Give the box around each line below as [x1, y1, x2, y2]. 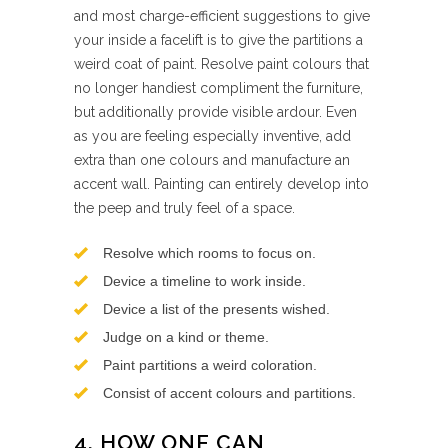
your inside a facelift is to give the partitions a [74, 32, 363, 48]
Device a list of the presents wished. [103, 301, 330, 317]
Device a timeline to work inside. [103, 273, 306, 289]
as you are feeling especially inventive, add [74, 128, 351, 144]
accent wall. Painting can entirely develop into [74, 176, 369, 192]
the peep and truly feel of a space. [74, 200, 295, 216]
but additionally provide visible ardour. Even [74, 104, 357, 120]
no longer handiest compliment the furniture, [74, 80, 363, 96]
